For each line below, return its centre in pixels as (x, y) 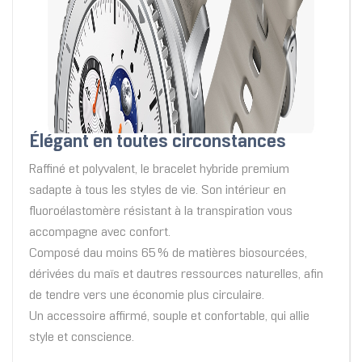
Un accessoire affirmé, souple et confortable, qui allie (169, 317)
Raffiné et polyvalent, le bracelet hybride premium (159, 170)
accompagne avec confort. (100, 233)
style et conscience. (82, 338)
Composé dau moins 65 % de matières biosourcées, (168, 254)
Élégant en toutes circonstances (158, 143)
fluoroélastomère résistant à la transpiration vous (161, 212)
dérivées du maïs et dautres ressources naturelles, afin (176, 275)
